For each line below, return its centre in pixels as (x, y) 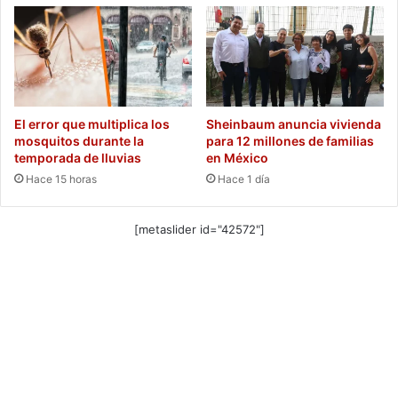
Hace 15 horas (61, 179)
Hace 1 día (244, 179)
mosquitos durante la (79, 140)
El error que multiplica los (92, 123)
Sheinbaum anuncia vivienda (294, 123)
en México (237, 157)
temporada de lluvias (78, 157)
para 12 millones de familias (290, 140)
